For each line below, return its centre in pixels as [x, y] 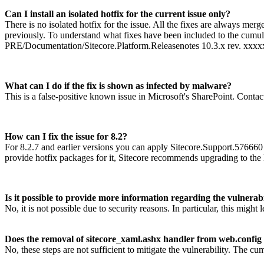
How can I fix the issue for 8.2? [66, 137]
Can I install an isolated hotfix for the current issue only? [118, 14]
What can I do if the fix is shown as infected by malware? [118, 86]
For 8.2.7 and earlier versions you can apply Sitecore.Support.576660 [134, 147]
